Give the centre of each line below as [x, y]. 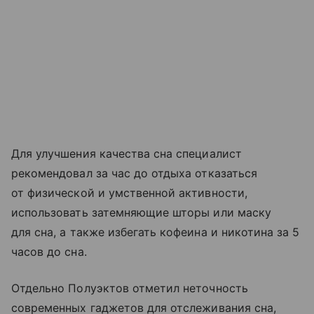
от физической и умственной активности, [129, 192]
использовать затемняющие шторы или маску [141, 212]
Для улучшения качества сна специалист [127, 153]
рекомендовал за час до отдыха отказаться [134, 173]
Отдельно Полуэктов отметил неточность [130, 288]
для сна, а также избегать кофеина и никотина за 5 [156, 232]
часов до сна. [49, 251]
